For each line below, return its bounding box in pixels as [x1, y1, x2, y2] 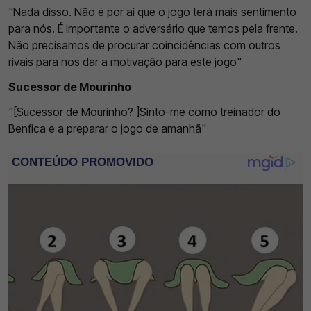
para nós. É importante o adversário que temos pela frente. [8, 21, 298, 35]
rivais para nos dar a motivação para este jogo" [8, 54, 242, 69]
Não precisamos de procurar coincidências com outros [8, 37, 280, 52]
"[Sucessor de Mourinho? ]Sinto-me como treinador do [8, 104, 280, 119]
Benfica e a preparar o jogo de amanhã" [8, 121, 206, 135]
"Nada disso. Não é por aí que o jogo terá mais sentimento [8, 4, 296, 19]
